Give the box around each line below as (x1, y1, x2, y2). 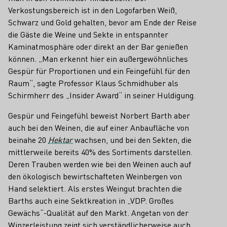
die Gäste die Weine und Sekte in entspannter (8, 29, 168, 40)
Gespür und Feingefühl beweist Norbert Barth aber (8, 110, 190, 121)
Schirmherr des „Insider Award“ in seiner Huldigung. (8, 90, 196, 100)
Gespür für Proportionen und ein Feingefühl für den (8, 65, 190, 76)
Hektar (48, 134, 72, 145)
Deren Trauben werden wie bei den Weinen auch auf (8, 159, 191, 169)
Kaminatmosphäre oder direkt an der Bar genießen (8, 41, 188, 52)
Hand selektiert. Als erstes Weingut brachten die (8, 183, 182, 194)
